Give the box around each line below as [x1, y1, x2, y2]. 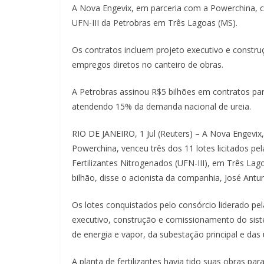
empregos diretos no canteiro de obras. [72, 59, 223, 70]
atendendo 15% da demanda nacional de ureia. [72, 101, 251, 112]
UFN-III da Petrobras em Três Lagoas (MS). [72, 17, 237, 28]
